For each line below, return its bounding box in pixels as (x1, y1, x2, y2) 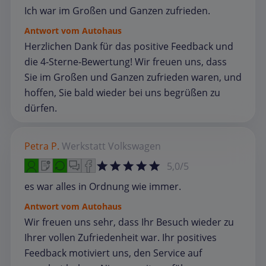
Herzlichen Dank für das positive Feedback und (24, 40, 233, 53)
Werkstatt (62, 140, 106, 153)
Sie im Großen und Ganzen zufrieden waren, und (24, 71, 242, 84)
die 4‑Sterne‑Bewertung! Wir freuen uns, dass (24, 55, 227, 69)
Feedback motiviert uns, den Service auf (24, 246, 202, 260)
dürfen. (24, 102, 57, 115)
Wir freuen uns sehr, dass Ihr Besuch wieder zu (24, 216, 234, 229)
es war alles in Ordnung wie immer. (24, 180, 181, 194)
